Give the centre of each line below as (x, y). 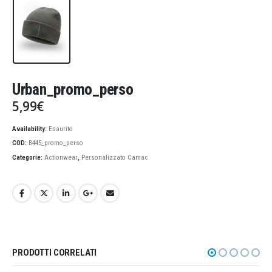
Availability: (30, 129)
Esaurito (61, 129)
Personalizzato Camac (115, 157)
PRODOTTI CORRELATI (55, 253)
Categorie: (28, 157)
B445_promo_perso (56, 143)
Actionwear (61, 157)
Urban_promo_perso (73, 90)
